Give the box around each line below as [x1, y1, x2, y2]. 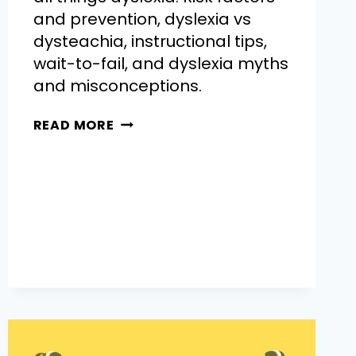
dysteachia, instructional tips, [33, 29, 267, 52]
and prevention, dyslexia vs [33, 7, 251, 30]
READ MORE [33, 115, 114, 134]
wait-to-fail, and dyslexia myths [33, 52, 288, 75]
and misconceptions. [33, 74, 202, 97]
